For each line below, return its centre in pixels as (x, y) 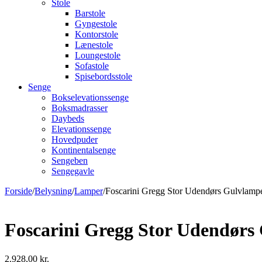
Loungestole (98, 55)
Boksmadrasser (80, 108)
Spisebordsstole (104, 76)
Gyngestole (96, 24)
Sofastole (92, 66)
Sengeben (70, 161)
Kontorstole (96, 34)
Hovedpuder (75, 139)
